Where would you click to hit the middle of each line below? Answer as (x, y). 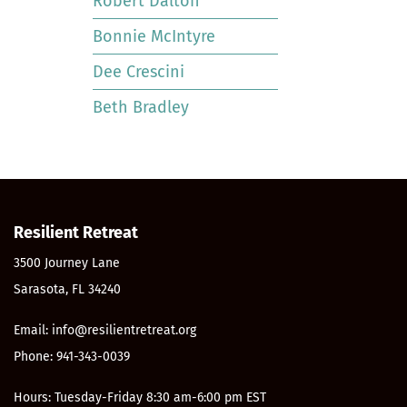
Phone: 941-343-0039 (72, 357)
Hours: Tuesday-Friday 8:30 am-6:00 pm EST (140, 397)
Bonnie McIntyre (154, 36)
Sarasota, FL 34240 (67, 289)
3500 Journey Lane (67, 263)
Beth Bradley (141, 107)
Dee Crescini (139, 72)
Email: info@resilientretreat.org (105, 330)
